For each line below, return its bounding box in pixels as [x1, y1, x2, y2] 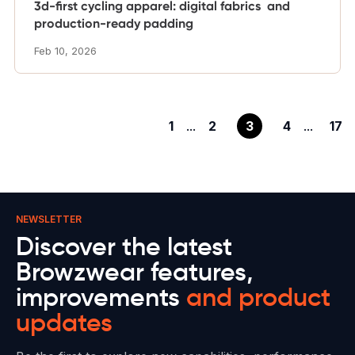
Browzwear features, [16, 255, 253, 288]
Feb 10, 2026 [34, 44, 97, 57]
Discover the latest [16, 230, 232, 262]
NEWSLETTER [16, 212, 82, 225]
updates [16, 306, 113, 338]
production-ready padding [34, 15, 193, 31]
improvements [16, 281, 186, 313]
